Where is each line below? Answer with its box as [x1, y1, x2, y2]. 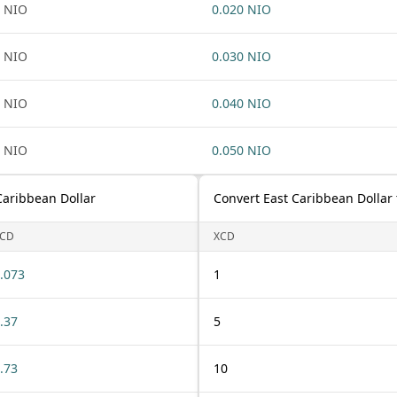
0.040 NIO [212, 95, 271, 112]
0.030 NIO [212, 48, 271, 65]
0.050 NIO [212, 142, 271, 159]
